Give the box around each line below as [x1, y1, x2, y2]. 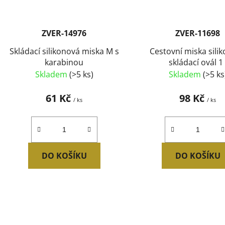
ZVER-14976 [42, 28, 87, 39]
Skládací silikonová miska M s [9, 46, 119, 57]
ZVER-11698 [175, 28, 220, 39]
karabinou [45, 57, 84, 68]
